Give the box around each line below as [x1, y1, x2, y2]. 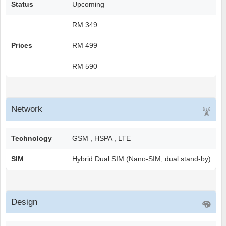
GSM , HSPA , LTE [72, 134, 131, 143]
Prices [11, 41, 32, 50]
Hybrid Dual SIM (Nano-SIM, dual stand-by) [72, 155, 211, 163]
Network [11, 104, 42, 115]
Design [11, 197, 37, 207]
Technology [11, 134, 52, 143]
